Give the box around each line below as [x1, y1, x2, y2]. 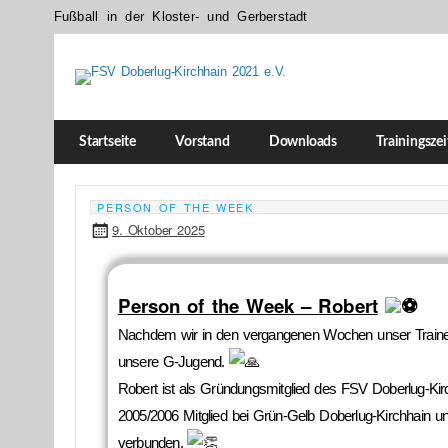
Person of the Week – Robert [117, 291, 378, 319]
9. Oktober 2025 [111, 219, 205, 239]
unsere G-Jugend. [117, 352, 230, 370]
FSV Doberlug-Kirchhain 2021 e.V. [74, 78, 270, 98]
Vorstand [175, 134, 230, 149]
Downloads [268, 134, 337, 149]
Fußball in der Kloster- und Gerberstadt [53, 10, 308, 25]
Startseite [78, 134, 136, 149]
